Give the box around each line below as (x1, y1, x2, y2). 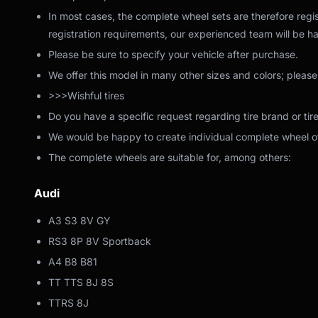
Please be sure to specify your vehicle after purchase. (48, 48, 298, 60)
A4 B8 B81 (48, 255, 97, 268)
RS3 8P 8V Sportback (48, 234, 151, 247)
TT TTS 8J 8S (48, 275, 114, 288)
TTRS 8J (48, 296, 89, 309)
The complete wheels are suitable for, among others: (48, 150, 291, 163)
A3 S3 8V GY (48, 214, 111, 226)
